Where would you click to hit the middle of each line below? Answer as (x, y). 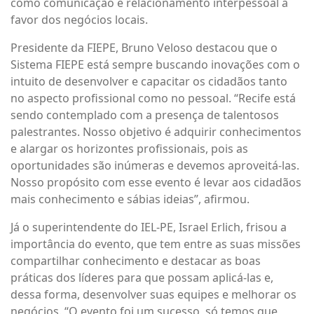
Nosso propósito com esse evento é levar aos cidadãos (156, 182)
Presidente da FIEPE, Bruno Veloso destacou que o (144, 48)
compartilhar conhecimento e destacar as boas (136, 261)
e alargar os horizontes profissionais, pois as (129, 149)
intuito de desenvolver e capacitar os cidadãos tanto (149, 81)
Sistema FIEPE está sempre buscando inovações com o (155, 64)
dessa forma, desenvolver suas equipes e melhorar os (153, 294)
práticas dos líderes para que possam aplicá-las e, (142, 278)
